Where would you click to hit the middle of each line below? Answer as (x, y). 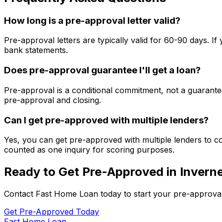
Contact (20, 194)
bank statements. (36, 50)
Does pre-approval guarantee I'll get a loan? (102, 70)
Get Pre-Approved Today (52, 212)
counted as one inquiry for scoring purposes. (89, 150)
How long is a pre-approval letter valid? (92, 20)
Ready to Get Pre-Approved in (92, 172)
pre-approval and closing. (53, 100)
